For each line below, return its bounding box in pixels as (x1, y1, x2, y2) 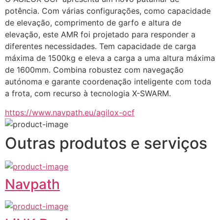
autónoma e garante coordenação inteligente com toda (5, 77, 211, 87)
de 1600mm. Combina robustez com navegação (5, 65, 184, 75)
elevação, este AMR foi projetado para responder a (5, 29, 195, 40)
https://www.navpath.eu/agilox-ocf (5, 107, 135, 117)
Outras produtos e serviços (5, 133, 207, 153)
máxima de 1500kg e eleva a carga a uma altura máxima (5, 53, 215, 63)
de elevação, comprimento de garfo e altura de (5, 18, 181, 28)
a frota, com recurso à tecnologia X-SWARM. (5, 88, 171, 99)
